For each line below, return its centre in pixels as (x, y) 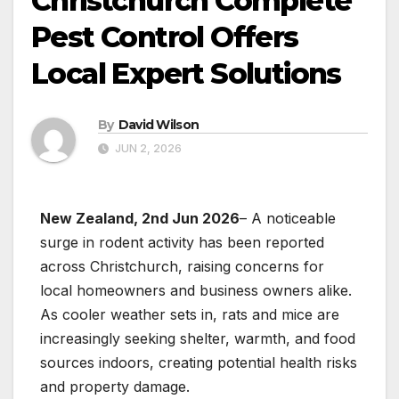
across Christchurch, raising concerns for (182, 267)
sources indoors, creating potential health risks (199, 363)
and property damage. (115, 387)
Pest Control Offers (165, 37)
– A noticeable (288, 219)
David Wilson (159, 125)
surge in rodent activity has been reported (182, 243)
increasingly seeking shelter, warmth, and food (198, 339)
